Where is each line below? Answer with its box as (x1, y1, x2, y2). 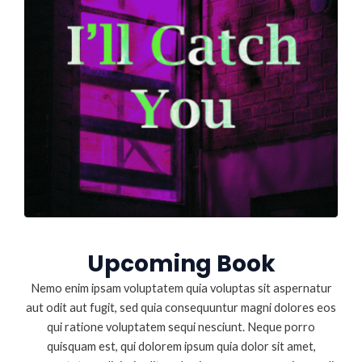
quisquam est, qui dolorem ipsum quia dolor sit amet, (46, 339, 316, 353)
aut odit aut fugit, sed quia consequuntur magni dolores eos (26, 300, 336, 314)
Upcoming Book (86, 247, 276, 280)
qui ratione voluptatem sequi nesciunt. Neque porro (47, 319, 315, 334)
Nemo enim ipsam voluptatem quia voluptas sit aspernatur (30, 280, 332, 295)
